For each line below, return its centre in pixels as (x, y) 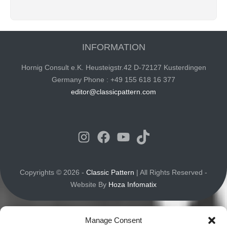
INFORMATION (113, 47)
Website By (89, 185)
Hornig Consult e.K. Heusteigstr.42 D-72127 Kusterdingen (113, 68)
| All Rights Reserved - (171, 173)
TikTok (161, 136)
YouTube (152, 136)
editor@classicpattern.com (113, 92)
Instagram (117, 136)
